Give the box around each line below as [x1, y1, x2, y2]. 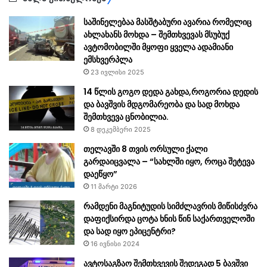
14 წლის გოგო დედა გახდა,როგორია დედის [83, 86, 258, 98]
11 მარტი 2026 [91, 182, 137, 191]
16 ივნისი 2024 [91, 240, 139, 249]
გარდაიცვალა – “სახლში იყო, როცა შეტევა [83, 156, 254, 168]
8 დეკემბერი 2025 [91, 125, 151, 134]
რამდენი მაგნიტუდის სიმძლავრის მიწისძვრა [83, 200, 257, 213]
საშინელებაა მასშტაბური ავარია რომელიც [83, 16, 252, 29]
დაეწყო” [83, 168, 117, 181]
